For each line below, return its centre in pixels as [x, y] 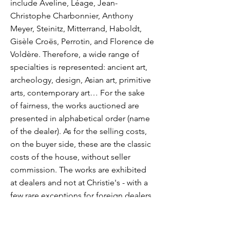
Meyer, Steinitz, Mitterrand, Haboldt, [76, 28]
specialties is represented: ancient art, [79, 67]
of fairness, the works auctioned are [75, 106]
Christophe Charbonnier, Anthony [72, 16]
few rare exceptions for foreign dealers [81, 195]
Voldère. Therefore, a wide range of [75, 54]
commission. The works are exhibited [78, 170]
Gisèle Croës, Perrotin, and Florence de [82, 41]
